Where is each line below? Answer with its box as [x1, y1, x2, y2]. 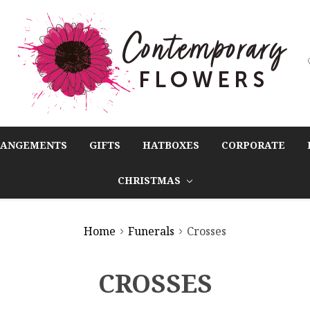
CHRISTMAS [118, 174, 183, 187]
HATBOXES [143, 138, 199, 152]
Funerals [128, 224, 174, 239]
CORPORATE [221, 138, 285, 152]
